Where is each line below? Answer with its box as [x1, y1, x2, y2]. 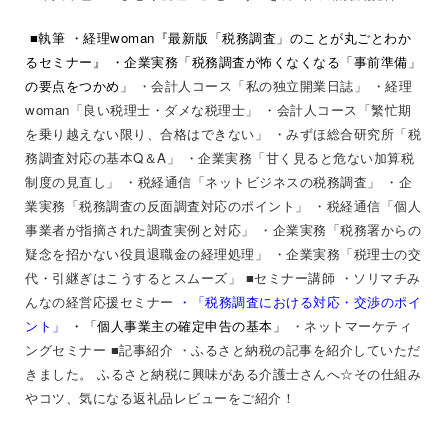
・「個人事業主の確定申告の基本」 [70, 315, 286, 335]
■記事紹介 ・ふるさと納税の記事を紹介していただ [106, 339, 421, 359]
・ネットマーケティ [290, 315, 412, 335]
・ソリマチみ [339, 267, 421, 287]
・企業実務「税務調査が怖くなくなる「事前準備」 [110, 51, 421, 71]
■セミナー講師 [241, 267, 340, 287]
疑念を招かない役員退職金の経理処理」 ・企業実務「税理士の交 [25, 243, 421, 263]
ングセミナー [25, 339, 106, 359]
